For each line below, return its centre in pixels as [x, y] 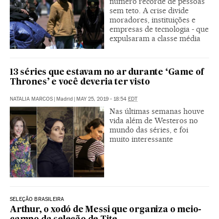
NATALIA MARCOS [31, 99]
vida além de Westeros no [154, 121]
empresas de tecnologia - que [159, 29]
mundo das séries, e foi [149, 130]
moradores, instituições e [153, 20]
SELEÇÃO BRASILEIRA [37, 199]
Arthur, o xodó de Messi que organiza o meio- [106, 210]
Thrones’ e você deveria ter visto [80, 83]
